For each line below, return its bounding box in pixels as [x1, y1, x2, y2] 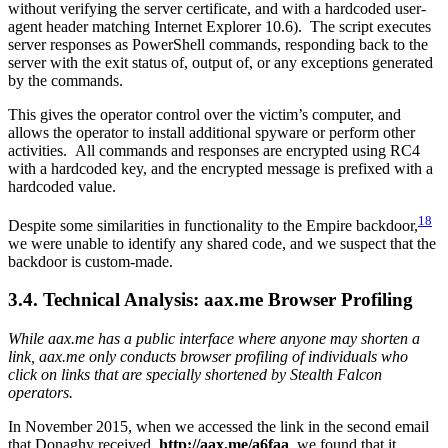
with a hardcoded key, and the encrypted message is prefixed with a [8, 160, 433, 178]
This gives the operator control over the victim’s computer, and [8, 106, 401, 124]
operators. [8, 384, 73, 402]
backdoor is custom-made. [8, 252, 173, 270]
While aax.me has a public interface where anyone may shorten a [8, 330, 420, 348]
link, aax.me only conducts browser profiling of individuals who [8, 348, 408, 366]
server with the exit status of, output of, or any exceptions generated [8, 54, 433, 72]
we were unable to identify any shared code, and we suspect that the [8, 234, 436, 252]
